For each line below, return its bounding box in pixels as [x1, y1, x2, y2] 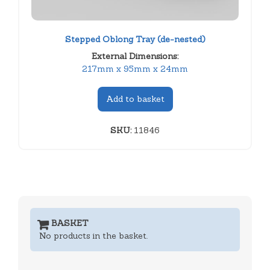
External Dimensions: [92, 50, 178, 61]
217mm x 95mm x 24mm [82, 63, 188, 74]
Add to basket [105, 93, 165, 104]
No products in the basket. [39, 230, 148, 241]
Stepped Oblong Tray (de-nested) [64, 33, 206, 45]
